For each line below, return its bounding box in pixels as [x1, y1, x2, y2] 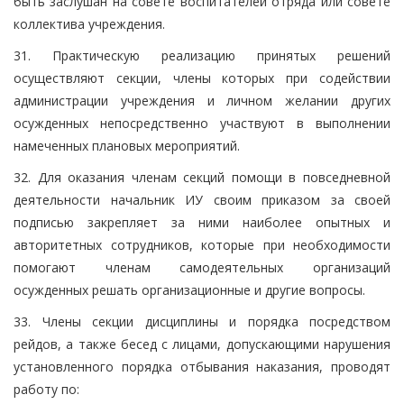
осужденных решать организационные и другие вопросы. [14, 280, 365, 298]
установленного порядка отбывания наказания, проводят [14, 357, 390, 375]
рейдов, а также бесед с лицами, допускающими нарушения [14, 335, 390, 353]
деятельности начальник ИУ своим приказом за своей [14, 190, 390, 208]
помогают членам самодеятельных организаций [14, 258, 390, 276]
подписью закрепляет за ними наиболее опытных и [14, 213, 390, 231]
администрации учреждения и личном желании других [14, 91, 390, 109]
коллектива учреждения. [14, 14, 165, 32]
